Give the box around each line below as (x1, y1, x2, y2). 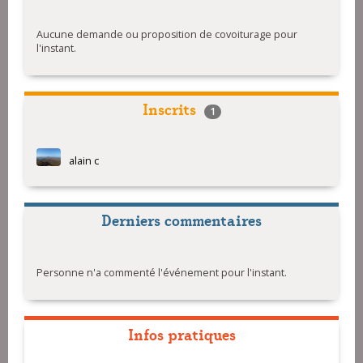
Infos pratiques (127, 322, 236, 345)
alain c (69, 153, 99, 168)
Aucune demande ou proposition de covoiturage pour (36, 27, 297, 41)
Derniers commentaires (101, 208, 262, 231)
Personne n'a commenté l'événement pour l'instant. (36, 266, 287, 280)
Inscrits (142, 96, 196, 119)
